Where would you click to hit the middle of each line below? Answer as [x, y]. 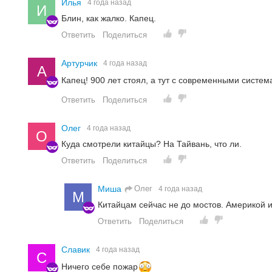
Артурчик [80, 63]
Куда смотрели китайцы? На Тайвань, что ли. [151, 144]
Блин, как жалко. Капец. [109, 19]
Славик [77, 250]
